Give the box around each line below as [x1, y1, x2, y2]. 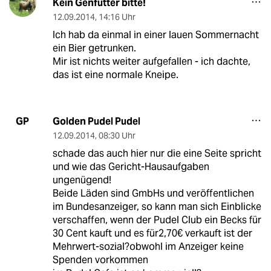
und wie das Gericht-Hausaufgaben [52, 160, 209, 173]
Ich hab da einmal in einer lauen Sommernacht [52, 28, 259, 41]
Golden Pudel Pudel [52, 114, 140, 128]
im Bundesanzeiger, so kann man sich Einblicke [52, 200, 261, 213]
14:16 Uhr [98, 11, 135, 22]
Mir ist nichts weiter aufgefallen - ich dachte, [52, 54, 250, 68]
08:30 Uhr [98, 129, 135, 141]
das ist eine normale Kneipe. [52, 68, 178, 81]
